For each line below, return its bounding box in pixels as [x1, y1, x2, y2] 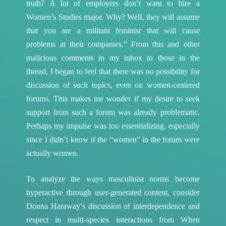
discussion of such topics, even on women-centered [26, 80, 200, 89]
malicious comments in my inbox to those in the [26, 53, 200, 62]
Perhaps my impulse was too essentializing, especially [26, 121, 200, 130]
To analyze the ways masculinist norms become [26, 174, 200, 183]
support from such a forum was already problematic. [26, 107, 200, 117]
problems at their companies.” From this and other [26, 39, 200, 48]
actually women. [26, 148, 79, 157]
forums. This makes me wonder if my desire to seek [26, 94, 200, 103]
